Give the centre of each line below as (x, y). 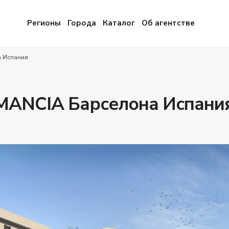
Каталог (119, 23)
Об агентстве (168, 23)
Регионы (44, 23)
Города (82, 23)
